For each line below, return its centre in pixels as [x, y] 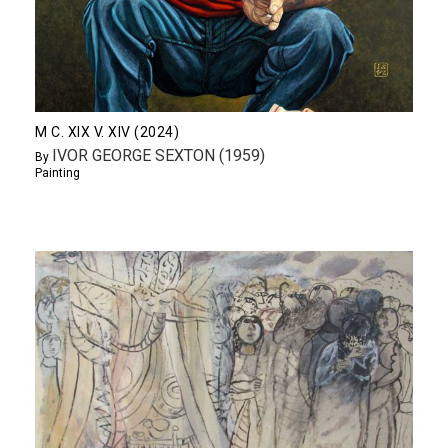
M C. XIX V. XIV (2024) [107, 131]
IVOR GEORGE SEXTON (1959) [158, 155]
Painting [57, 172]
